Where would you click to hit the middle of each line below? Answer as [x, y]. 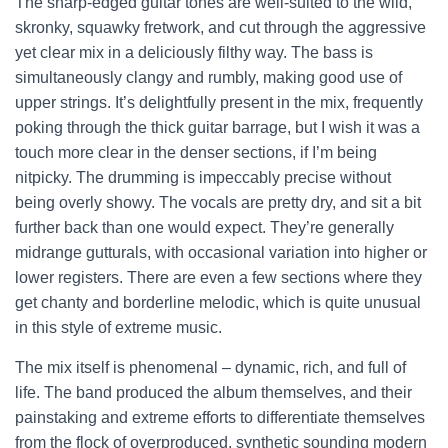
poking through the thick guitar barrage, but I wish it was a [217, 128]
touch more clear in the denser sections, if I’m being [196, 153]
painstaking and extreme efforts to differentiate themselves [220, 418]
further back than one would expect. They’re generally [204, 228]
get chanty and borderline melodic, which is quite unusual [218, 303]
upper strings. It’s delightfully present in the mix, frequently [219, 103]
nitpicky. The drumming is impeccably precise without [203, 178]
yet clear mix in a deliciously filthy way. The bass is [194, 53]
